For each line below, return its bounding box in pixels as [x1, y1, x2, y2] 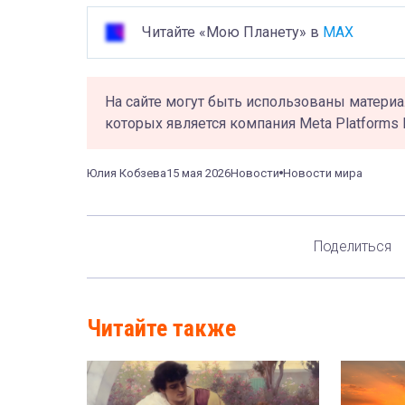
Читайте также [87, 314, 236, 342]
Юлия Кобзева [87, 165, 166, 180]
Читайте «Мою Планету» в [142, 23, 323, 41]
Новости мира [283, 165, 363, 180]
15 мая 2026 [166, 165, 231, 180]
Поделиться [313, 238, 391, 256]
